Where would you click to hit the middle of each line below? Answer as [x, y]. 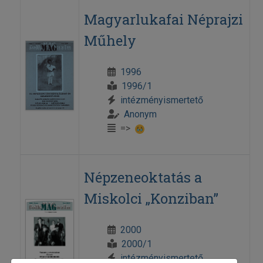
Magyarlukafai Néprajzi [163, 20]
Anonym [140, 114]
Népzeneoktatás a [143, 178]
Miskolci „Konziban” [151, 199]
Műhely [110, 41]
